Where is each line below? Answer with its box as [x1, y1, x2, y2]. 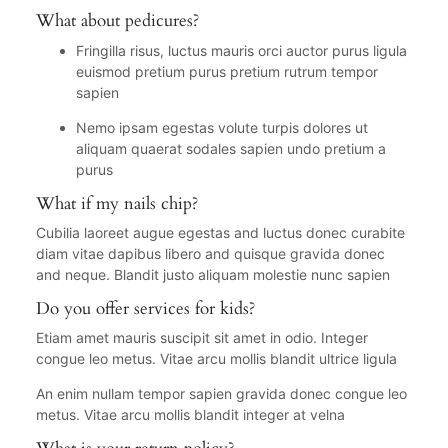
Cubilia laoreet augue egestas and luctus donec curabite [35, 223, 405, 241]
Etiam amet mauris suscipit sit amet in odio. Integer [35, 329, 368, 347]
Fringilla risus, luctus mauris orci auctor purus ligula [75, 41, 407, 59]
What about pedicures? [35, 9, 199, 33]
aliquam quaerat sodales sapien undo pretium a [75, 139, 386, 157]
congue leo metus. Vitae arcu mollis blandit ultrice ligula [35, 350, 397, 368]
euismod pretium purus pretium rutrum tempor [75, 62, 378, 80]
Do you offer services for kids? [35, 296, 255, 320]
